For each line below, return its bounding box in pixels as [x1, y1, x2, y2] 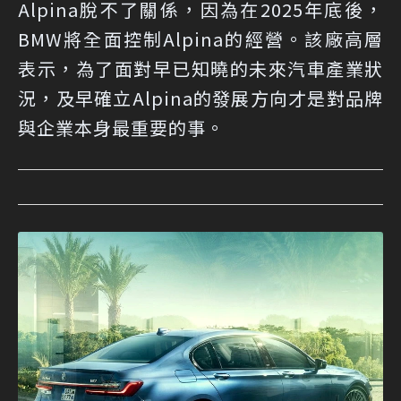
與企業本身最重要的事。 [18, 115, 225, 141]
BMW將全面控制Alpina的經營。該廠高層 [18, 26, 383, 53]
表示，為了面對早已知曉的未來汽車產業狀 [18, 55, 383, 82]
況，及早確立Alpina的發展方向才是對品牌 [18, 85, 383, 112]
